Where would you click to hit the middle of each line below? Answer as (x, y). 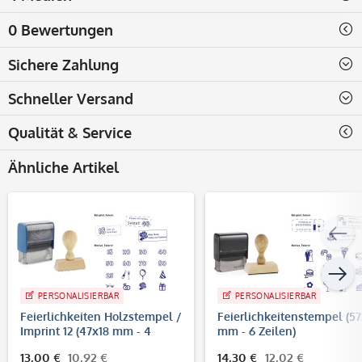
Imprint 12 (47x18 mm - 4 (86, 330)
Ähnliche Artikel (63, 167)
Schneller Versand (71, 98)
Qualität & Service (70, 132)
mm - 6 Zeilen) (257, 330)
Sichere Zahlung (63, 64)
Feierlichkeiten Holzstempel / (101, 316)
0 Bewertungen (61, 29)
